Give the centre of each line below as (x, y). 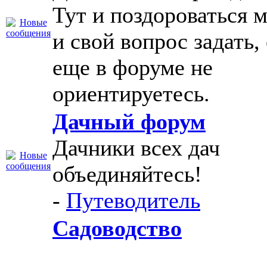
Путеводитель (133, 200)
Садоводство (117, 228)
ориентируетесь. (131, 94)
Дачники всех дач (136, 148)
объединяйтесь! (127, 174)
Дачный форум (129, 122)
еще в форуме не (133, 67)
